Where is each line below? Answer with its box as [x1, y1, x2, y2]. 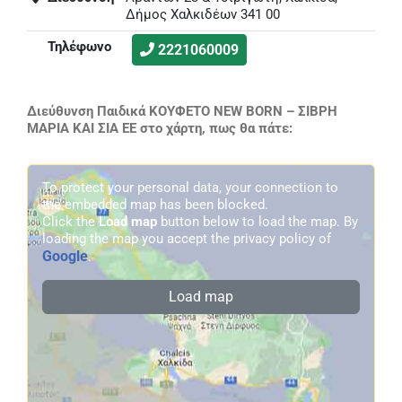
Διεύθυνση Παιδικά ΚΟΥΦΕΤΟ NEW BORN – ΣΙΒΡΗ [27, 102, 337, 119]
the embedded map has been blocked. [42, 196, 268, 213]
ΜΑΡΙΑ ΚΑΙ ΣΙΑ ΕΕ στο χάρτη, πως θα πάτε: [27, 119, 293, 136]
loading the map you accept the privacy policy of [42, 230, 331, 247]
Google [42, 247, 88, 265]
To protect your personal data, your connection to [42, 179, 338, 196]
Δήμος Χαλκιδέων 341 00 [125, 5, 280, 22]
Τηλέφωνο [48, 38, 111, 55]
